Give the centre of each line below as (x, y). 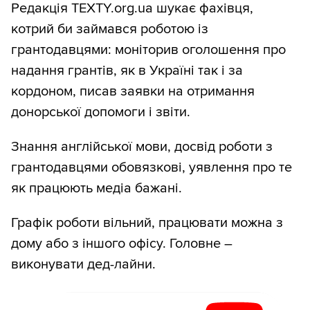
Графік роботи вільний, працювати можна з (147, 223)
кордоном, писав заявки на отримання (133, 92)
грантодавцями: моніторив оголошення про (148, 50)
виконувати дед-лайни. (83, 265)
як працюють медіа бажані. (97, 189)
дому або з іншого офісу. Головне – (122, 244)
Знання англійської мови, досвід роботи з (142, 147)
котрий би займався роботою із (110, 29)
